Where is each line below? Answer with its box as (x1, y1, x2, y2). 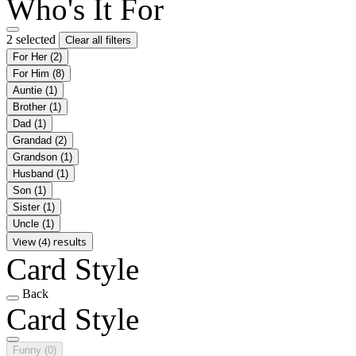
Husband (13, 167, 56, 180)
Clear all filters (65, 33, 131, 46)
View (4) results (13, 234, 87, 249)
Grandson (13, 150, 60, 163)
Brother (13, 100, 49, 113)
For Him (13, 67, 52, 79)
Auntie (13, 83, 45, 96)
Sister (13, 200, 43, 213)
